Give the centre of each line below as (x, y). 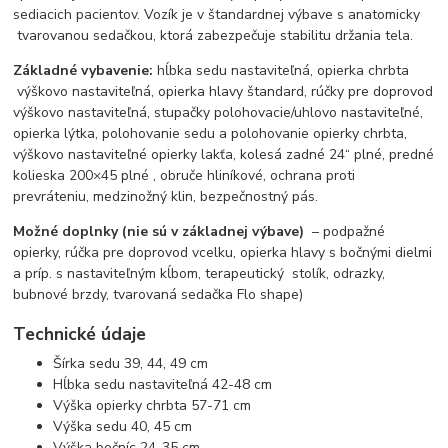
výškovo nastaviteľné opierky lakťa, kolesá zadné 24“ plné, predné (224, 155)
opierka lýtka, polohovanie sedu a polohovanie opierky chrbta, (210, 134)
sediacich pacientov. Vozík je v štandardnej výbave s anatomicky (217, 15)
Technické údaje (80, 333)
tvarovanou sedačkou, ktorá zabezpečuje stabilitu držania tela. (213, 36)
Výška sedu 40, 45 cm (123, 427)
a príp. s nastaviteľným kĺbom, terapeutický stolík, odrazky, (199, 274)
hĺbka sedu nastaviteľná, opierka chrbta (281, 71)
